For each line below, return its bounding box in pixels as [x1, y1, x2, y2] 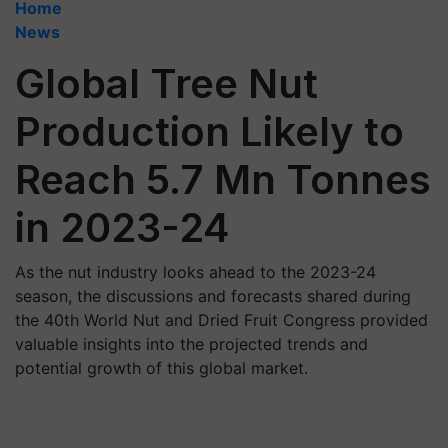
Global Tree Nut [15, 59, 318, 108]
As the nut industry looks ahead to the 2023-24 [15, 262, 376, 282]
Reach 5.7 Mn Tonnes [15, 155, 431, 204]
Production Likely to [15, 107, 404, 156]
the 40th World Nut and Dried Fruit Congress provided [15, 310, 428, 330]
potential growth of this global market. [15, 358, 308, 378]
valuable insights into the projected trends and [15, 334, 368, 354]
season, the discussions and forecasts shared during [15, 286, 411, 306]
